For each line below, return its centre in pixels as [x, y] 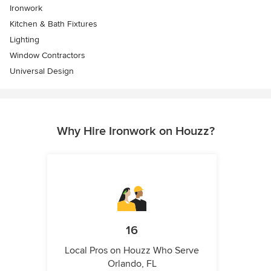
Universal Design [42, 71]
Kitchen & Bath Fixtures [54, 24]
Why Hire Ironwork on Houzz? [135, 131]
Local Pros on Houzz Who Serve [132, 250]
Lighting [24, 40]
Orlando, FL [132, 264]
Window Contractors [47, 55]
